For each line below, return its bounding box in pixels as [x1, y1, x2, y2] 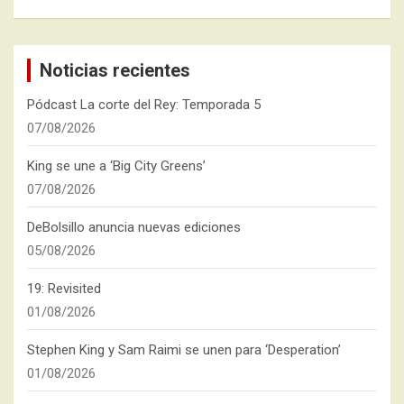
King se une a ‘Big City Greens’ [27, 157, 206, 174]
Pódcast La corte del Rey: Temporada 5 [27, 96, 261, 113]
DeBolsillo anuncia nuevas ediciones [27, 218, 241, 235]
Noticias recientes [40, 59, 190, 81]
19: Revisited [27, 280, 101, 297]
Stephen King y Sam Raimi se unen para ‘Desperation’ [27, 341, 341, 358]
